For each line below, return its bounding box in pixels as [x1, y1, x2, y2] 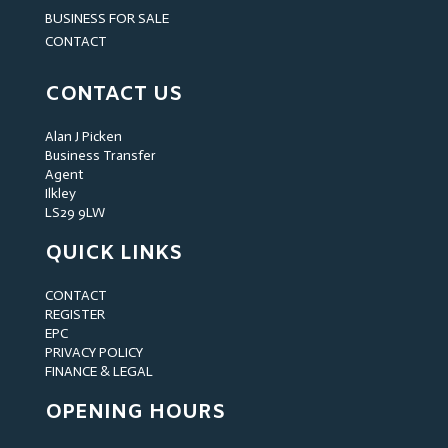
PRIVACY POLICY [44, 344, 143, 362]
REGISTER [44, 306, 105, 324]
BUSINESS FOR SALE [44, 10, 169, 28]
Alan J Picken [44, 128, 122, 146]
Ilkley [44, 185, 76, 203]
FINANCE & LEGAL [44, 363, 153, 381]
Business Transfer [44, 147, 156, 165]
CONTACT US [44, 81, 182, 109]
